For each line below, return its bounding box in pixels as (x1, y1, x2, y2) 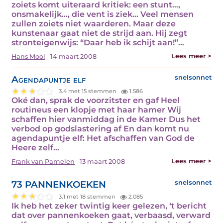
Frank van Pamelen (11, 158, 75, 166)
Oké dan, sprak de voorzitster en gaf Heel (11, 96, 180, 106)
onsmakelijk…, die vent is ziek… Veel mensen (11, 9, 194, 19)
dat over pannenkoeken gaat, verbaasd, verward (11, 211, 211, 221)
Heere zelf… (11, 143, 59, 153)
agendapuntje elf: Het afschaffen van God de (11, 133, 195, 143)
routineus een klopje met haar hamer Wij (11, 105, 181, 115)
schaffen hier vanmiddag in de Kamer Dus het (11, 114, 201, 124)
